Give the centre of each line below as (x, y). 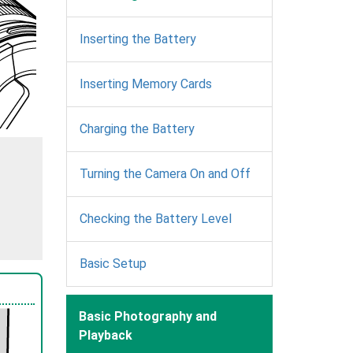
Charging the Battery (137, 128)
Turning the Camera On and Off (165, 173)
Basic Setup (113, 263)
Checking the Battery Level (155, 218)
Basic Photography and (147, 316)
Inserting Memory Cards (145, 84)
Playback (105, 335)
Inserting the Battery (137, 39)
